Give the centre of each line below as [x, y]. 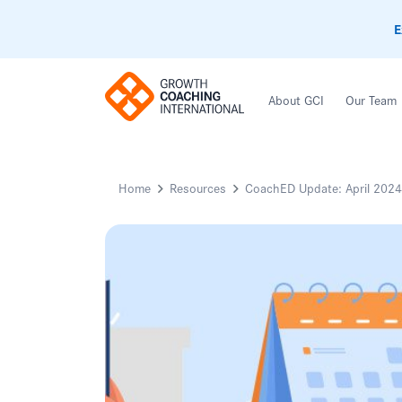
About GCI [297, 100]
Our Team [371, 100]
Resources [198, 187]
